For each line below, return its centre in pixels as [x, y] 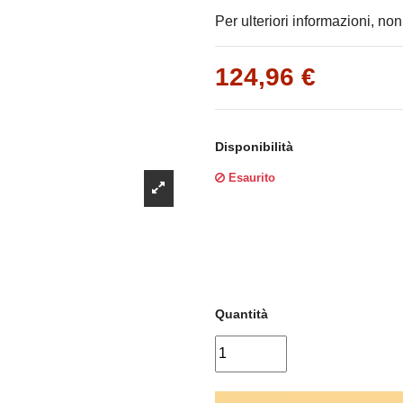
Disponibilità [254, 147]
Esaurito [250, 178]
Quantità [242, 314]
